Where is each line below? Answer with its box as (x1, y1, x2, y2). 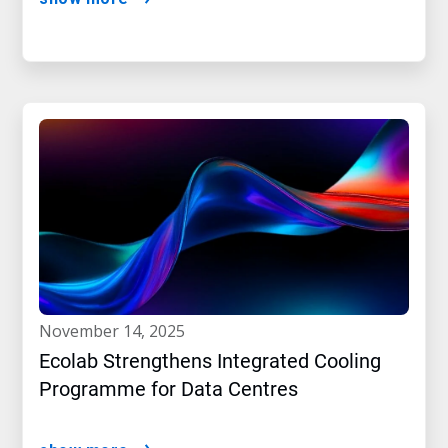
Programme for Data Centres (39, 377, 298, 402)
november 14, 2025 (52, 320, 185, 343)
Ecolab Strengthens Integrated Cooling (39, 349, 381, 374)
